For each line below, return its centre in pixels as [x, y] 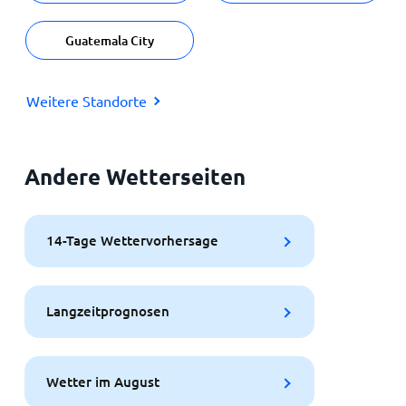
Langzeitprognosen [107, 311]
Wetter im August [102, 382]
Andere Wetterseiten [135, 176]
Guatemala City [109, 40]
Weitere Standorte [86, 100]
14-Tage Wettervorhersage [132, 241]
